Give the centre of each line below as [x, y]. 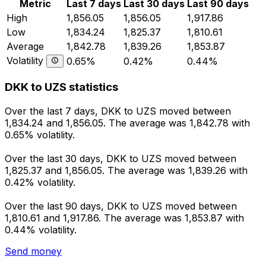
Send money [33, 251]
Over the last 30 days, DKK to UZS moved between [121, 159]
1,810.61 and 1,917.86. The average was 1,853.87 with [124, 218]
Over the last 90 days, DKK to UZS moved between [121, 206]
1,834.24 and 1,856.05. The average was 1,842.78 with [127, 123]
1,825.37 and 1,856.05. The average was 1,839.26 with [126, 171]
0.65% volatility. [40, 135]
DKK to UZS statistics [61, 87]
